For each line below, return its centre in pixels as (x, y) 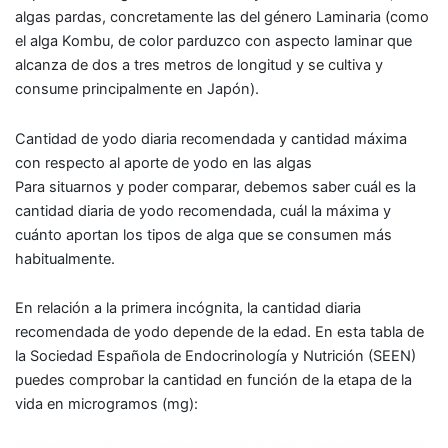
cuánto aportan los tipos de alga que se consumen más (203, 234)
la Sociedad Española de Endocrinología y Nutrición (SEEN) (215, 356)
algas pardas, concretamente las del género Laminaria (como (222, 17)
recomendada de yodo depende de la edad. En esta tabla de (219, 332)
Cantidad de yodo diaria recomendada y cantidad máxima (211, 138)
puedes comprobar (81, 380)
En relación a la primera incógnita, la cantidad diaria (188, 308)
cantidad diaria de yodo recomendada (143, 210)
